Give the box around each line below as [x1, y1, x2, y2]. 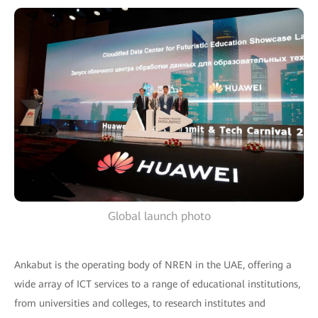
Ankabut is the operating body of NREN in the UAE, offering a [14, 258, 292, 270]
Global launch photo [107, 209, 211, 223]
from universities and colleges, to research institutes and [14, 297, 265, 309]
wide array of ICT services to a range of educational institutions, [14, 278, 300, 290]
